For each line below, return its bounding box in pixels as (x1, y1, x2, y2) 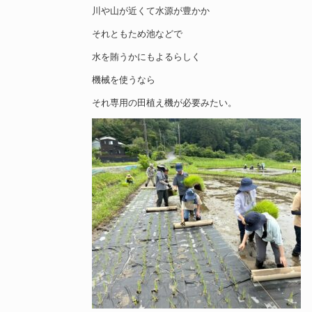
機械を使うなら (92, 72, 155, 86)
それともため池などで (92, 26, 182, 40)
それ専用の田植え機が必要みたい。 (92, 95, 237, 109)
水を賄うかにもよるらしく (92, 49, 201, 63)
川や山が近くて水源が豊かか (92, 3, 210, 17)
